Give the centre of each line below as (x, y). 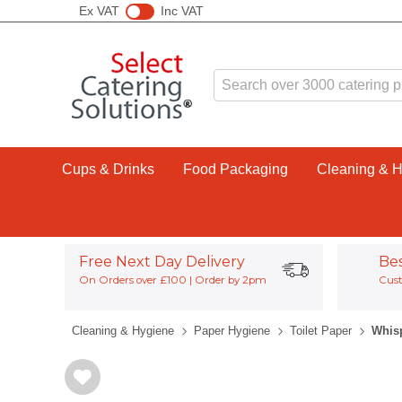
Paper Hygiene (232, 331)
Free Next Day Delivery (162, 262)
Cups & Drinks (108, 169)
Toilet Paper (321, 331)
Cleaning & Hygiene (123, 331)
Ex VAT (99, 10)
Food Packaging (235, 169)
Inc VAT (182, 10)
